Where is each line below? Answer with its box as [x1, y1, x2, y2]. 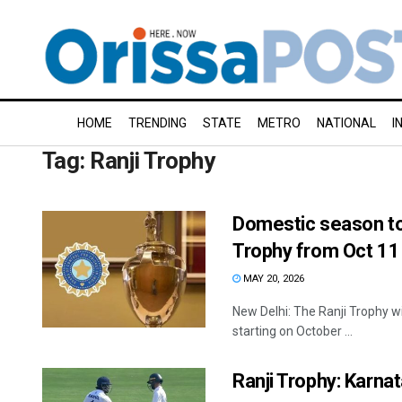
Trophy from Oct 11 [232, 240, 400, 262]
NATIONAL [317, 116, 376, 130]
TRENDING [128, 116, 187, 130]
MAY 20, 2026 [240, 273, 304, 284]
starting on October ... [232, 324, 353, 338]
